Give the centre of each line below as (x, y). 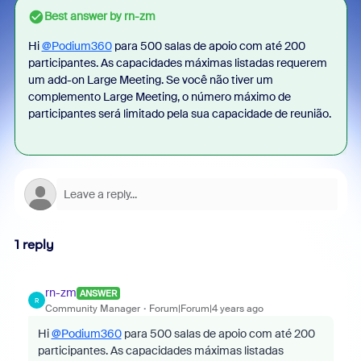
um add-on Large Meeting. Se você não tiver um (150, 80)
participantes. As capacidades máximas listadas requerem (177, 63)
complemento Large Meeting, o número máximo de (159, 97)
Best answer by (83, 16)
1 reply (34, 245)
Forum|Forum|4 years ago (206, 309)
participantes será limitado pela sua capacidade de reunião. (179, 114)
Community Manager (92, 309)
